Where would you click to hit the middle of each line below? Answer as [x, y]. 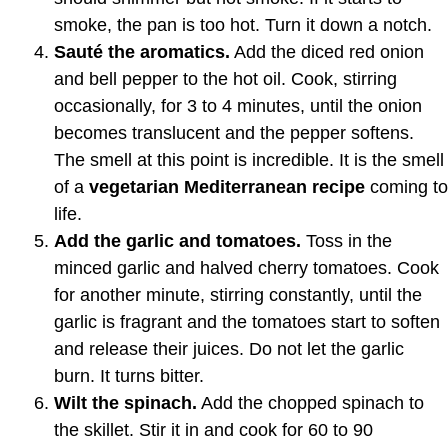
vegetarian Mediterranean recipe [227, 186]
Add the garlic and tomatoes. [177, 240]
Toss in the [346, 240]
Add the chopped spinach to [310, 402]
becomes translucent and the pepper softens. [234, 132]
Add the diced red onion [327, 51]
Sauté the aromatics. [142, 51]
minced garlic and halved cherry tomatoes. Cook [246, 267]
